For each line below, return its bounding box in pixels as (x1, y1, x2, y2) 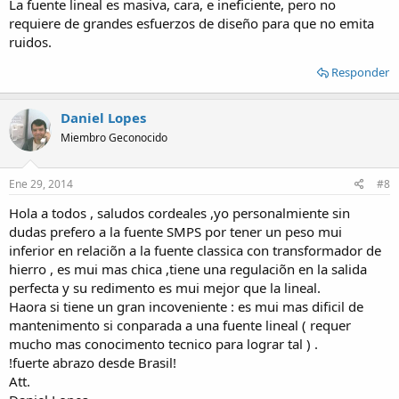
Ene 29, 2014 (9, 175, 73, 191)
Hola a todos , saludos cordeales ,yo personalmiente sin (9, 203, 350, 222)
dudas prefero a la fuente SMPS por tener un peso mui (9, 222, 342, 240)
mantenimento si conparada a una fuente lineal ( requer (9, 315, 351, 334)
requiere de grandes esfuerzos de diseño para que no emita (9, 14, 374, 32)
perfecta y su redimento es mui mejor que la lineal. (9, 278, 321, 297)
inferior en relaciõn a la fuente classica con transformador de (9, 240, 381, 259)
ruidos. (9, 33, 52, 51)
